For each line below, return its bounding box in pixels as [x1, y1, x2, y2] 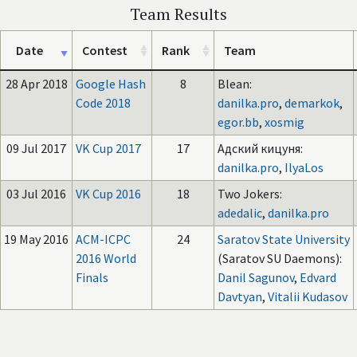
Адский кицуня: [218, 140, 303, 156]
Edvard [300, 269, 336, 285]
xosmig [265, 114, 304, 130]
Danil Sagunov [218, 269, 294, 285]
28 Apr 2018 [5, 76, 68, 92]
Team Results [130, 3, 227, 25]
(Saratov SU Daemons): [218, 250, 342, 266]
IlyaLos [284, 159, 324, 175]
